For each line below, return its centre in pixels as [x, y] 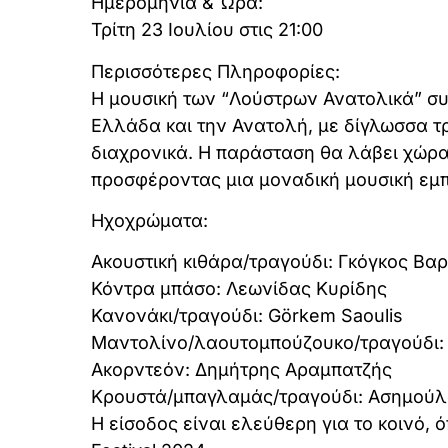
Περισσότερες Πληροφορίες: [215, 71]
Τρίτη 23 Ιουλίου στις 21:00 [206, 30]
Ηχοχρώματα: [149, 220]
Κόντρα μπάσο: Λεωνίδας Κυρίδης [238, 289]
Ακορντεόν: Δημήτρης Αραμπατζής [241, 370]
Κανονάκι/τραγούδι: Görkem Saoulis [246, 316]
